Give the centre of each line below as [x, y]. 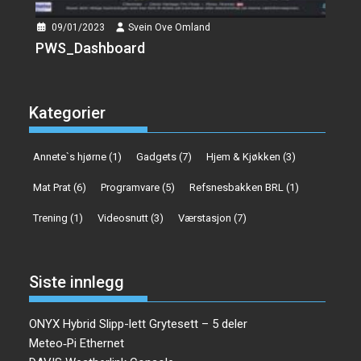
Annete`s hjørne [70, 157]
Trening [51, 218]
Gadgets [157, 157]
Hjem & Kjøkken [244, 157]
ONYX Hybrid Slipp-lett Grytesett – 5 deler [139, 324]
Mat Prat [52, 188]
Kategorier [68, 113]
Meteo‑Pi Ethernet [77, 343]
